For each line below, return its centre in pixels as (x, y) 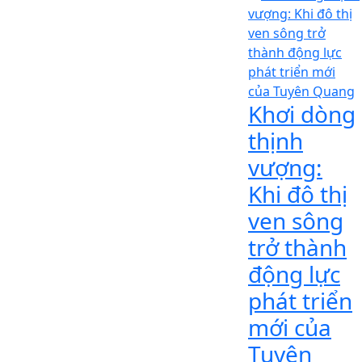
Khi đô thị (298, 194)
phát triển (300, 300)
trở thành (297, 247)
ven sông (296, 220)
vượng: (285, 167)
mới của (290, 327)
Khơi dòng (302, 114)
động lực (294, 274)
